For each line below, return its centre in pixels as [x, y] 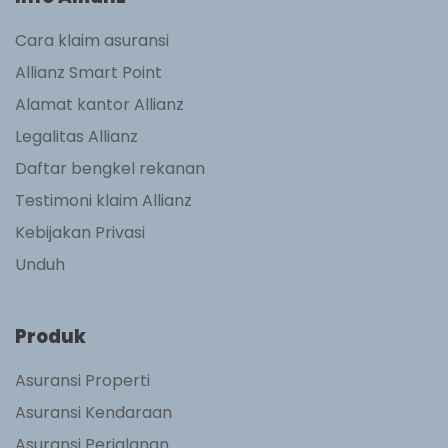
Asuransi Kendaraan [93, 412]
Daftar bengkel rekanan [110, 169]
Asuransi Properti [82, 380]
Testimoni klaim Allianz [103, 201]
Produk [50, 336]
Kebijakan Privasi [80, 233]
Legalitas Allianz [76, 137]
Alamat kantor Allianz [99, 105]
